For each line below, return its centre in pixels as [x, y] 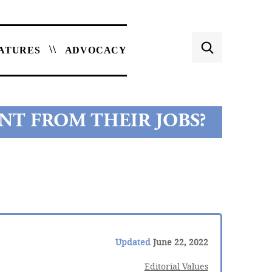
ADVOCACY [96, 50]
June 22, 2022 [179, 242]
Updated [133, 242]
